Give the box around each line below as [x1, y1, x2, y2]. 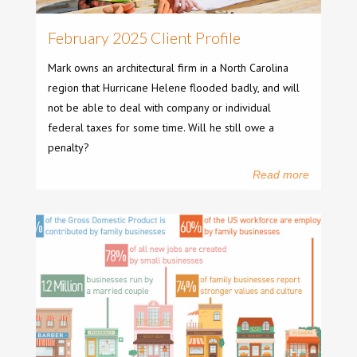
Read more [253, 168, 309, 181]
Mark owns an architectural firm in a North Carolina [48, 61, 288, 75]
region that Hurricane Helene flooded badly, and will [48, 80, 300, 95]
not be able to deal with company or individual [48, 100, 271, 115]
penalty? [48, 140, 89, 155]
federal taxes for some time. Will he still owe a [48, 120, 274, 135]
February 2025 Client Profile [48, 29, 241, 47]
